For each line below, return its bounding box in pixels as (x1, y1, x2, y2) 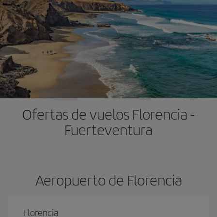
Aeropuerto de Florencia (35, 170, 182, 190)
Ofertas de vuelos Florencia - (22, 104, 195, 124)
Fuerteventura (64, 119, 153, 139)
